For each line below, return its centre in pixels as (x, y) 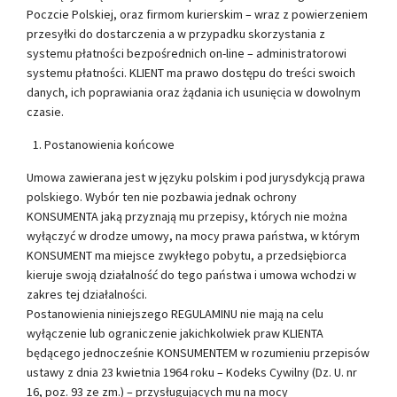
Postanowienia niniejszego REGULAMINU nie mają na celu (175, 313)
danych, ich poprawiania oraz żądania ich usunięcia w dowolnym (194, 92)
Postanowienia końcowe (109, 144)
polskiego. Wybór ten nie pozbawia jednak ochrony (162, 196)
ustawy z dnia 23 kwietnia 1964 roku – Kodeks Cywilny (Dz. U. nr (192, 372)
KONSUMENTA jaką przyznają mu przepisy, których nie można (187, 216)
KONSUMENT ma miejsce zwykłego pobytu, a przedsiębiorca (187, 255)
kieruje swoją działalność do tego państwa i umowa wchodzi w (191, 274)
